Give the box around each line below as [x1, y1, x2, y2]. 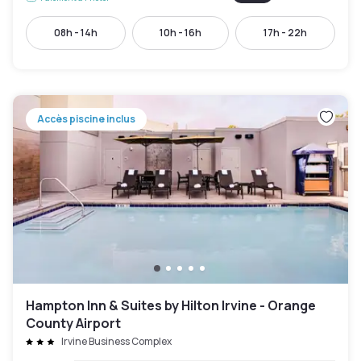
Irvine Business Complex [61, 334, 172, 348]
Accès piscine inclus [37, 112, 135, 126]
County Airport [26, 314, 121, 332]
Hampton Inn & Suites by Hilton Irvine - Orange [26, 297, 316, 314]
